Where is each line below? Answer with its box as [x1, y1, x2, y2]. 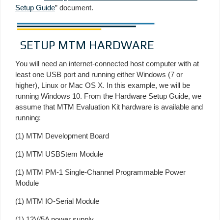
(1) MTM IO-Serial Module [15, 196, 99, 205]
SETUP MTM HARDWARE [20, 38, 154, 52]
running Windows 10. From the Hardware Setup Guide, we [15, 91, 201, 100]
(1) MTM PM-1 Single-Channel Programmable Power [15, 167, 186, 176]
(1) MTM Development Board [15, 131, 109, 140]
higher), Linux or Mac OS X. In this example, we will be [15, 81, 190, 89]
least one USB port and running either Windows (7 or [15, 70, 183, 79]
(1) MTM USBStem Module [15, 149, 103, 158]
